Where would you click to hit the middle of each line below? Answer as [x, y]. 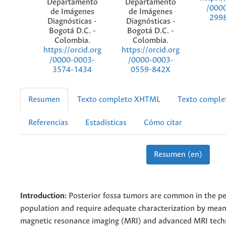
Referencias [48, 123]
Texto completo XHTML [119, 100]
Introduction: [43, 196]
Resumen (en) [178, 155]
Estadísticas [106, 123]
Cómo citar [163, 123]
